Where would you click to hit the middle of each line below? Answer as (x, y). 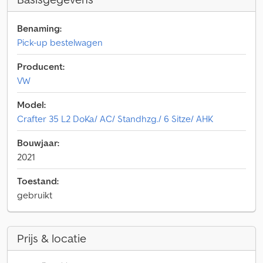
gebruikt (35, 195)
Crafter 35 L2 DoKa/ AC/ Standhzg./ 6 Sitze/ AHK (115, 119)
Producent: (41, 66)
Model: (31, 104)
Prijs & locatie (52, 238)
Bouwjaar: (38, 143)
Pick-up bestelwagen (60, 42)
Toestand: (38, 181)
